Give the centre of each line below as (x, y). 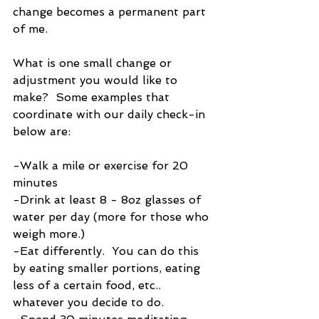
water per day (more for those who (113, 216)
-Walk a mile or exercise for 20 (102, 165)
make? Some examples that (93, 97)
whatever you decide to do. (88, 302)
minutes (35, 182)
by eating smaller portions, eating (108, 268)
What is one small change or (94, 63)
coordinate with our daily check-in (111, 114)
